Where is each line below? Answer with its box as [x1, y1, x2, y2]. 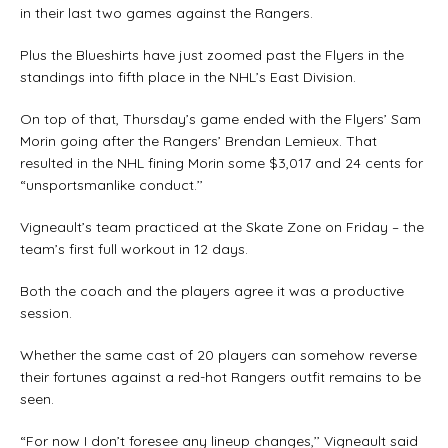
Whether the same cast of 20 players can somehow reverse [20, 345, 417, 364]
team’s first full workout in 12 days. [20, 239, 248, 258]
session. [20, 303, 72, 322]
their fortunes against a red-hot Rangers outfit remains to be [20, 367, 421, 386]
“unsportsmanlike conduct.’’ [20, 175, 203, 194]
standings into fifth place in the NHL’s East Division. [20, 67, 356, 86]
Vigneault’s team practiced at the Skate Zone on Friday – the [20, 217, 424, 236]
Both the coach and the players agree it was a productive [20, 281, 404, 300]
